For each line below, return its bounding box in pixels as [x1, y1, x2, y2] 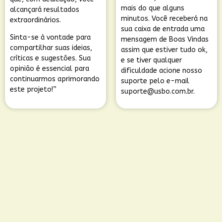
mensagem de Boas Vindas [121, 35, 209, 44]
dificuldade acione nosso [121, 66, 202, 75]
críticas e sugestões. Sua [10, 54, 91, 63]
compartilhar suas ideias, [10, 44, 92, 53]
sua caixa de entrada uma [121, 25, 205, 33]
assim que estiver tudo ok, [121, 46, 208, 54]
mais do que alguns [121, 4, 184, 12]
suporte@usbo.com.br [121, 87, 193, 96]
